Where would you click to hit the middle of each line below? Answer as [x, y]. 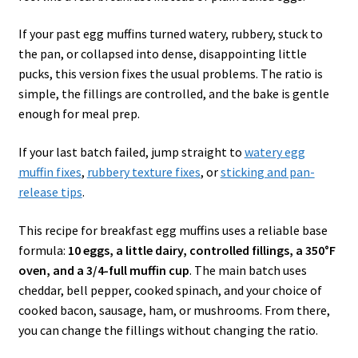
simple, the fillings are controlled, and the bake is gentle [173, 94]
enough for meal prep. [79, 114]
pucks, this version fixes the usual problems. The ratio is [170, 74]
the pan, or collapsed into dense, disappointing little [162, 54]
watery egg [274, 152]
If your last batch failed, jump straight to [131, 152]
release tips [50, 192]
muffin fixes [50, 172]
